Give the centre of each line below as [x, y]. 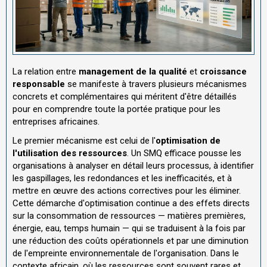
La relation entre [46, 72]
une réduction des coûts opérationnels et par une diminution [131, 240]
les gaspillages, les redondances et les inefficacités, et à [122, 178]
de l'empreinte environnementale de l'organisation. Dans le [126, 253]
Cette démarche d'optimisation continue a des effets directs [131, 203]
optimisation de [188, 140]
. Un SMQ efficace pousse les [184, 153]
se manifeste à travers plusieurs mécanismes [156, 84]
